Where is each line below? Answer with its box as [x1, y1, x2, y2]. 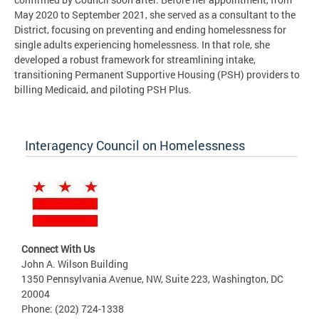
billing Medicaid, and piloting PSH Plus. [14, 82, 192, 96]
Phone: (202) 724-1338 [21, 301, 124, 315]
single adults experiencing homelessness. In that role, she [14, 37, 270, 51]
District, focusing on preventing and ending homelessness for [14, 22, 286, 36]
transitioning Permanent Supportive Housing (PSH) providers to [14, 67, 300, 81]
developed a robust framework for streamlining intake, [14, 52, 256, 66]
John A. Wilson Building [21, 256, 128, 271]
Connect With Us [21, 241, 95, 256]
